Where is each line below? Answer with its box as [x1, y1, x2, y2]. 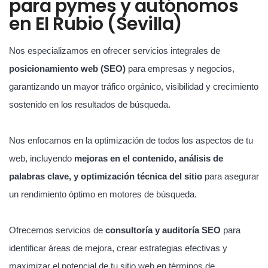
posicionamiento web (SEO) [9, 63, 126, 74]
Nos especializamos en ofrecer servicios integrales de [9, 45, 220, 56]
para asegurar [202, 170, 259, 181]
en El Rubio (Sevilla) [9, 11, 182, 36]
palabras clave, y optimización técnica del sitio [9, 170, 202, 181]
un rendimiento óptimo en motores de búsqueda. [9, 188, 197, 199]
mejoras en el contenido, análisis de [74, 153, 223, 163]
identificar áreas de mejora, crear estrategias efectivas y [9, 242, 227, 253]
